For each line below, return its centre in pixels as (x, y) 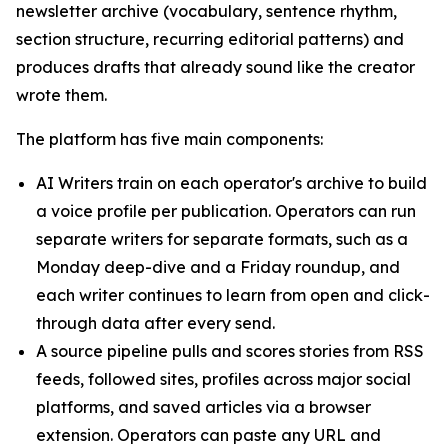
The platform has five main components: (169, 139)
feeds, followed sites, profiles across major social (223, 379)
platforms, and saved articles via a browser (203, 407)
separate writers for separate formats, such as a (222, 239)
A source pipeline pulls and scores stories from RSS (230, 351)
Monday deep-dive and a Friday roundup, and (218, 267)
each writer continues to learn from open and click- (233, 295)
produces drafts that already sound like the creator (215, 67)
